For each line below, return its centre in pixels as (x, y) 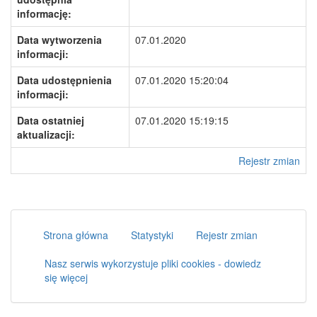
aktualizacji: (46, 134)
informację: (44, 13)
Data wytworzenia (59, 40)
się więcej (66, 277)
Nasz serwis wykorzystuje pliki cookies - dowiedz (153, 263)
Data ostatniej (51, 120)
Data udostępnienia (64, 80)
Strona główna (76, 235)
